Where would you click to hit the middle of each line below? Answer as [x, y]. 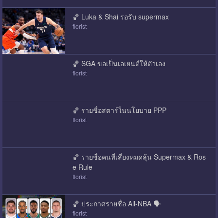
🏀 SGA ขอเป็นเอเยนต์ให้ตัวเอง [119, 63]
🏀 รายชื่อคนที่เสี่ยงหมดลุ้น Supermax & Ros [139, 156]
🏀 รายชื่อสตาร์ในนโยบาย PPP [119, 110]
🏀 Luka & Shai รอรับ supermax [120, 16]
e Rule [82, 167]
